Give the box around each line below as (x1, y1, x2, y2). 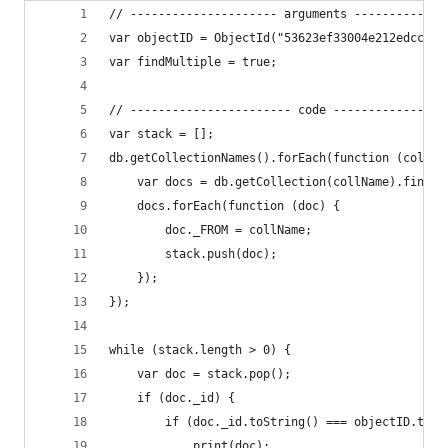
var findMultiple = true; (109, 55, 277, 69)
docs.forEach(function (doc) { (109, 199, 340, 213)
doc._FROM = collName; (109, 223, 312, 237)
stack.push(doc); (109, 247, 277, 261)
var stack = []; (109, 127, 214, 141)
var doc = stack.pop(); (109, 367, 291, 381)
